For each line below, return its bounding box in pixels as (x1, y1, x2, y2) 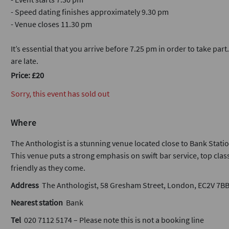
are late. (11, 56, 38, 66)
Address (11, 180, 39, 190)
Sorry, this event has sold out (11, 88, 109, 99)
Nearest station (11, 197, 63, 208)
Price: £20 (11, 70, 44, 80)
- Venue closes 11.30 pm (11, 19, 92, 29)
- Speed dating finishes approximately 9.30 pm (11, 7, 169, 17)
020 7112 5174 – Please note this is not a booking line (21, 215, 204, 225)
